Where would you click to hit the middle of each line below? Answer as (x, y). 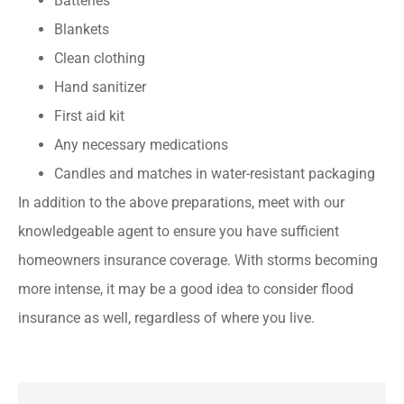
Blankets (82, 30)
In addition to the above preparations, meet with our (181, 203)
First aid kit (89, 116)
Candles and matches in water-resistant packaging (215, 174)
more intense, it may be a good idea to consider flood (186, 289)
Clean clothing (100, 59)
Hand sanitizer (100, 87)
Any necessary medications (141, 145)
